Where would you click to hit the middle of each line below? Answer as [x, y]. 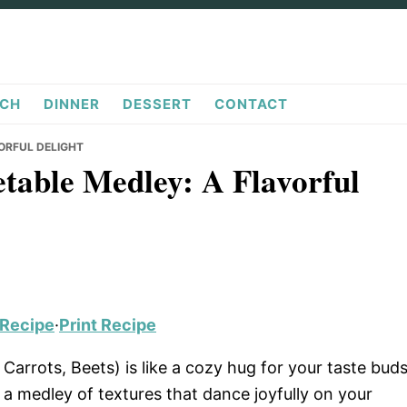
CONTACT [251, 104]
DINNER [72, 104]
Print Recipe [108, 325]
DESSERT [157, 104]
